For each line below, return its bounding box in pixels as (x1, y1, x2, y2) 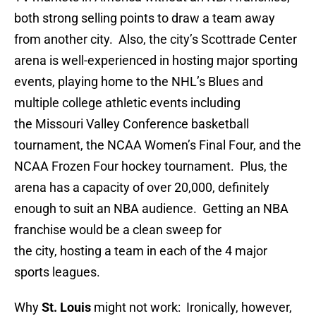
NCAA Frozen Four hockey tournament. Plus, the (14, 159, 288, 174)
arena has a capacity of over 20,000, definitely (14, 180, 269, 195)
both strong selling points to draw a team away (14, 11, 275, 26)
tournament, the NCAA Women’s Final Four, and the (14, 138, 301, 153)
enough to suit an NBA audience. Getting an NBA (14, 201, 288, 217)
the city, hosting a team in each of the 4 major (14, 243, 267, 259)
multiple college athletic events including (14, 95, 241, 111)
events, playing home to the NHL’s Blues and (14, 74, 263, 90)
